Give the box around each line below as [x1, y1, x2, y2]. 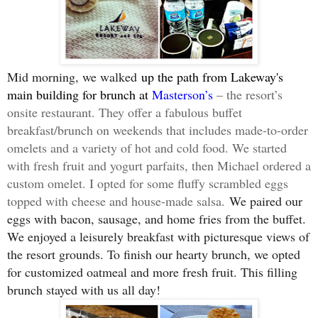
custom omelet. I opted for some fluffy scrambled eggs [7, 175, 288, 192]
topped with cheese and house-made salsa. [7, 192, 229, 210]
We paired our [229, 192, 302, 210]
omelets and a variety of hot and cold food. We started [7, 139, 287, 157]
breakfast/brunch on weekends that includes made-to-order [7, 121, 308, 139]
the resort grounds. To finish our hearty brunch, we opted [7, 246, 300, 263]
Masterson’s [152, 86, 213, 104]
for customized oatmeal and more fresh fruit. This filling [7, 263, 297, 281]
